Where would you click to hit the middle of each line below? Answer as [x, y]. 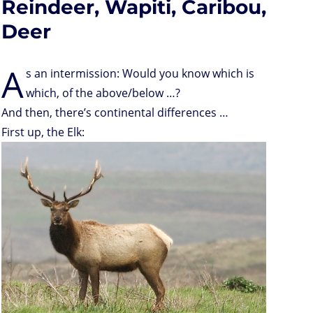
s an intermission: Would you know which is [140, 74]
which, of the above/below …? [103, 93]
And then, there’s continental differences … [115, 113]
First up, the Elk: [43, 132]
